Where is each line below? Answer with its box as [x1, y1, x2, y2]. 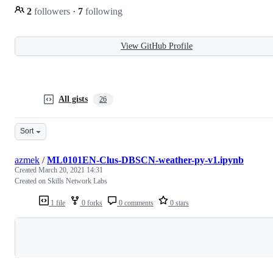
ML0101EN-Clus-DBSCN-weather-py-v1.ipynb [47, 154, 244, 165]
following [83, 5, 122, 16]
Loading [146, 232, 179, 243]
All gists [58, 94, 88, 104]
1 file [49, 198, 65, 207]
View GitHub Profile [121, 41, 193, 51]
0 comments [117, 198, 154, 207]
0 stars [168, 198, 189, 207]
